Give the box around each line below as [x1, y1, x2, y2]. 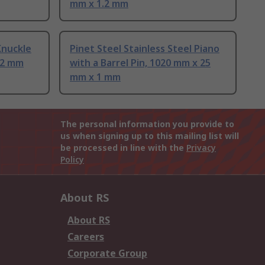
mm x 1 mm [70, 70, 121, 84]
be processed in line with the [60, 142, 186, 154]
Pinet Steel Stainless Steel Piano [70, 42, 219, 56]
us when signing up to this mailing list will [60, 130, 239, 142]
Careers [67, 230, 104, 244]
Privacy [186, 142, 216, 154]
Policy [60, 154, 84, 166]
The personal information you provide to [60, 118, 234, 130]
